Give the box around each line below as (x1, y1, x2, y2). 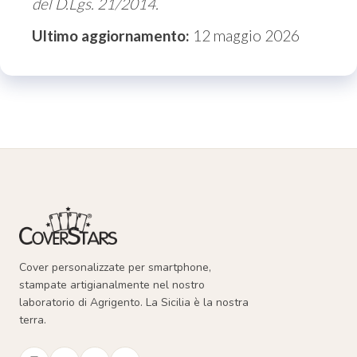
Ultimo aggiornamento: (32, 26, 190, 45)
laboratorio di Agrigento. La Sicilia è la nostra (19, 295, 249, 310)
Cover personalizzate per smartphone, (19, 260, 211, 275)
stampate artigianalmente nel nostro (19, 277, 205, 292)
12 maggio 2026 (190, 26, 300, 45)
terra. (19, 312, 46, 328)
